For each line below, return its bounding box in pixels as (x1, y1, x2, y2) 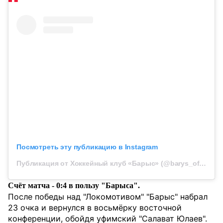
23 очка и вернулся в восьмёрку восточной (8, 202, 182, 213)
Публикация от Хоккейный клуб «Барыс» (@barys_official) (199, 159, 207, 167)
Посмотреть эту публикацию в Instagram (16, 142, 158, 151)
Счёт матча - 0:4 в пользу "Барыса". (8, 181, 140, 190)
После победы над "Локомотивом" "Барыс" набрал (8, 191, 208, 202)
